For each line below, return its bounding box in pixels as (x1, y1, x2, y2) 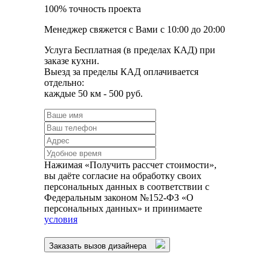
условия (44, 214, 77, 224)
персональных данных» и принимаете (44, 203, 202, 214)
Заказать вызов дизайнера (49, 241, 146, 250)
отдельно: (44, 77, 84, 88)
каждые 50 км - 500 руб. (44, 88, 143, 99)
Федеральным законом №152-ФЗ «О (44, 192, 194, 203)
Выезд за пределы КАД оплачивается (44, 66, 198, 77)
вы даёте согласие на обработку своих (44, 170, 201, 181)
